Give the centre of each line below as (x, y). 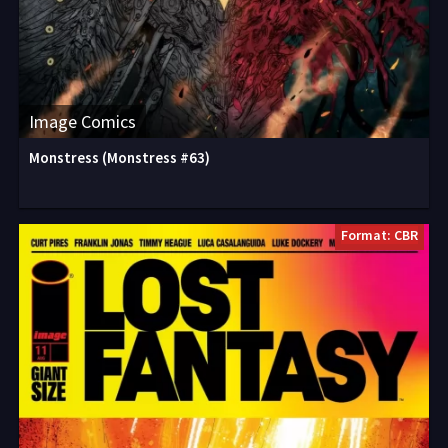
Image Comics (82, 121)
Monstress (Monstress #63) (119, 157)
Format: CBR (379, 235)
